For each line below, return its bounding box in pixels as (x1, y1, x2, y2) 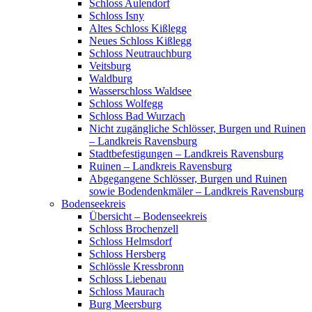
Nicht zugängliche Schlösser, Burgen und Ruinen (89, 123, 306, 134)
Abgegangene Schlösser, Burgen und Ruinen (89, 173, 287, 185)
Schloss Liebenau (89, 273, 166, 285)
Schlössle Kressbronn (89, 260, 184, 272)
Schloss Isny (89, 10, 144, 22)
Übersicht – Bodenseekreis (89, 210, 207, 222)
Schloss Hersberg (89, 248, 166, 260)
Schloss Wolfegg (89, 97, 163, 109)
